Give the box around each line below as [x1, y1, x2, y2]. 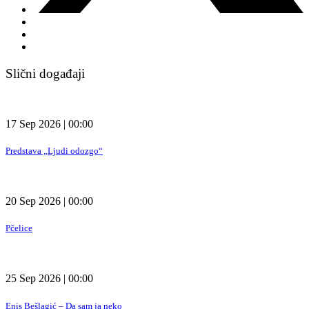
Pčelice [6, 223, 32, 234]
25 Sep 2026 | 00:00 [6, 272, 93, 285]
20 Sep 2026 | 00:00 [6, 195, 93, 208]
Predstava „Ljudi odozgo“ [6, 145, 103, 156]
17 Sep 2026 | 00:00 [6, 117, 93, 130]
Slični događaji [6, 66, 85, 81]
